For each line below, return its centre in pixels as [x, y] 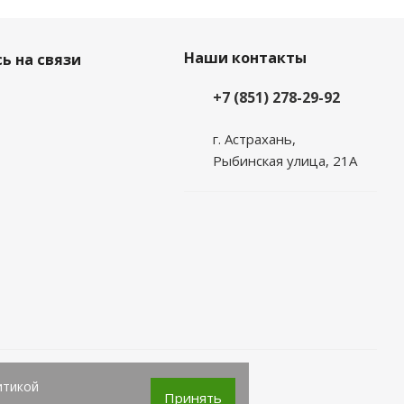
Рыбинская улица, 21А [285, 160]
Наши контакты [245, 57]
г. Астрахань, [254, 138]
